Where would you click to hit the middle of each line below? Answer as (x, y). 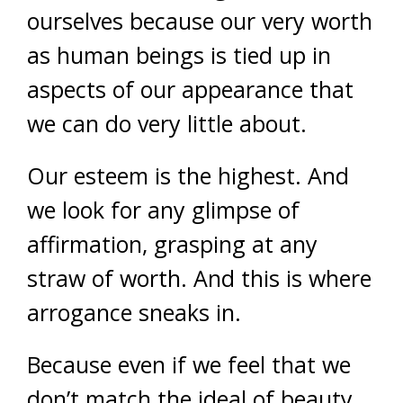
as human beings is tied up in (179, 55)
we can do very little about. (167, 124)
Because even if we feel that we (189, 365)
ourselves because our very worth (200, 21)
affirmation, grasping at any (172, 244)
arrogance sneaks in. (134, 313)
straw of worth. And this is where (199, 278)
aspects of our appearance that (190, 90)
